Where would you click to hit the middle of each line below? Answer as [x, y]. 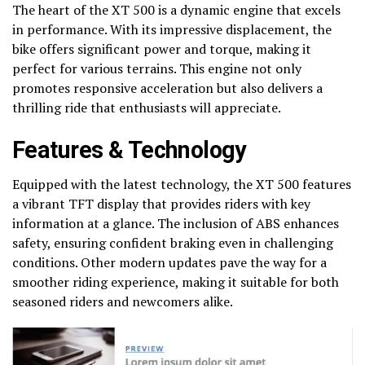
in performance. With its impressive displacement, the [172, 29]
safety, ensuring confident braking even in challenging [173, 242]
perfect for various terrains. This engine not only [157, 68]
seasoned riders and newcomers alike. [123, 301]
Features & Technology [130, 150]
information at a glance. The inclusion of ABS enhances [176, 223]
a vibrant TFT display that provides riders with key [161, 203]
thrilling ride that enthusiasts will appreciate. [147, 107]
